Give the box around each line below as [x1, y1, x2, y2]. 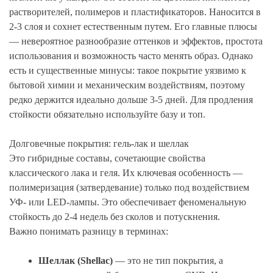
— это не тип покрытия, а [113, 255, 223, 266]
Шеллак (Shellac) [38, 255, 113, 266]
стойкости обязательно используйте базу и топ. [9, 109, 205, 120]
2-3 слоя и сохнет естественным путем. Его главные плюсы [9, 21, 257, 32]
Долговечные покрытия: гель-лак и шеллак [9, 138, 189, 149]
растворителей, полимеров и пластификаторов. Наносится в [9, 7, 261, 18]
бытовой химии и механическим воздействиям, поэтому [9, 80, 245, 91]
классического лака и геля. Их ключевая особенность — [9, 168, 243, 179]
